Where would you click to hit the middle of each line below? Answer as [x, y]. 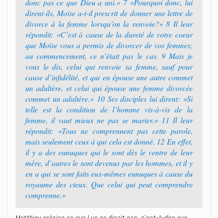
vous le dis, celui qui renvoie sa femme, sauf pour [109, 66]
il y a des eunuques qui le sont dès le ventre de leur [109, 152]
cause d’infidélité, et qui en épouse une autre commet [109, 77]
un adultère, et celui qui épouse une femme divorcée [109, 88]
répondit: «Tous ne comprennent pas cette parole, [109, 131]
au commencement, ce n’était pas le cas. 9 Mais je [109, 56]
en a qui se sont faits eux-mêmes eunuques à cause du [109, 173]
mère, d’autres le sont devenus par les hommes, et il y [109, 163]
